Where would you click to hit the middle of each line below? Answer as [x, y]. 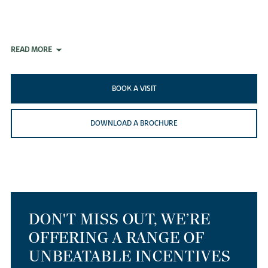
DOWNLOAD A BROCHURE [134, 124]
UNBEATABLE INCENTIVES [130, 256]
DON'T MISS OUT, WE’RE [119, 219]
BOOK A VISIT [134, 89]
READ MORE [31, 50]
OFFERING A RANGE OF [116, 237]
